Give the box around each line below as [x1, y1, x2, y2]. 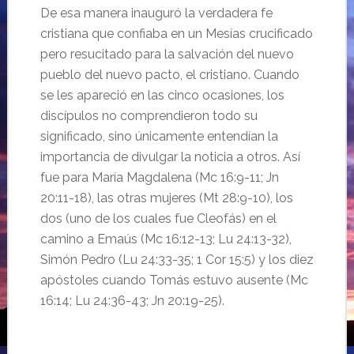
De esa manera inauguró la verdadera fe [40, 6, 273, 21]
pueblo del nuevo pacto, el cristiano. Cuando [40, 67, 299, 82]
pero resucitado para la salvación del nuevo [40, 47, 294, 62]
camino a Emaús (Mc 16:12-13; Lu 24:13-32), [40, 232, 292, 247]
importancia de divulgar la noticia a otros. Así [40, 149, 300, 164]
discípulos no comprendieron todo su [40, 108, 258, 123]
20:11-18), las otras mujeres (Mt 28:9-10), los [40, 190, 293, 205]
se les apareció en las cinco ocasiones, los [40, 88, 284, 103]
